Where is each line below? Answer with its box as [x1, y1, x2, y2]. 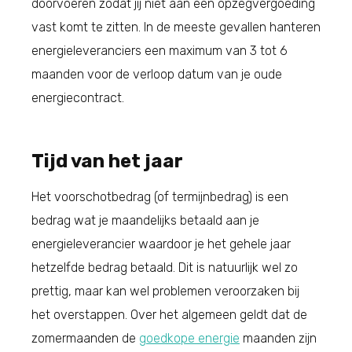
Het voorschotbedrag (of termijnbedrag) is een [31, 189, 288, 204]
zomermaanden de [31, 330, 139, 346]
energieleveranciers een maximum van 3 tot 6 [31, 42, 288, 58]
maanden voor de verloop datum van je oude [31, 66, 282, 82]
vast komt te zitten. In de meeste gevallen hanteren [31, 19, 321, 35]
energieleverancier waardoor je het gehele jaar [31, 236, 291, 251]
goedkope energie [139, 330, 240, 346]
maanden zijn [240, 330, 317, 346]
